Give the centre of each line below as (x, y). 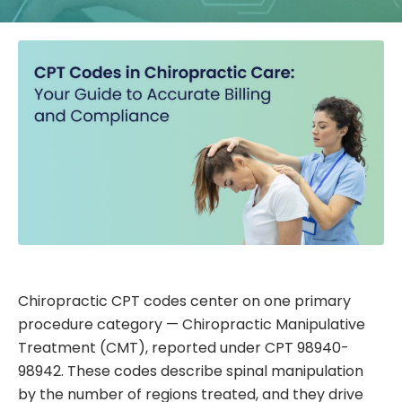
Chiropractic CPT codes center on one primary (184, 301)
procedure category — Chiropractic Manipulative (192, 325)
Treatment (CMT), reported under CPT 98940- (184, 348)
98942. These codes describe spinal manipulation (191, 371)
